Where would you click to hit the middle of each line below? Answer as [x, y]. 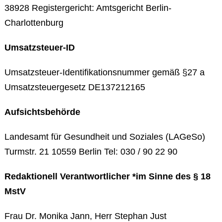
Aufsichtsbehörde [42, 112]
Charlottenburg [34, 23]
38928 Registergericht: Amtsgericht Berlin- [88, 8]
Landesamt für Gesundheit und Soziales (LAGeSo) [105, 137]
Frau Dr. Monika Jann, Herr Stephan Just [85, 216]
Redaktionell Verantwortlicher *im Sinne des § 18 [107, 176]
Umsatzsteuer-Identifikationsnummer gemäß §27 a [104, 72]
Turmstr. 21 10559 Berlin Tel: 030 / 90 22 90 [91, 152]
